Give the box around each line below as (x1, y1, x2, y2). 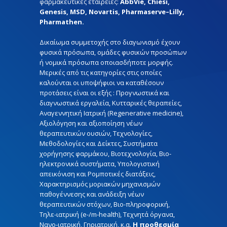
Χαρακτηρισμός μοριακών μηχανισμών (40, 179, 160, 188)
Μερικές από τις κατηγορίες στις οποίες (40, 67, 162, 77)
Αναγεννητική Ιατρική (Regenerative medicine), (40, 108, 183, 118)
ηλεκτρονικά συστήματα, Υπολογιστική (40, 159, 160, 168)
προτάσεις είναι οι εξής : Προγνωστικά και (40, 88, 169, 97)
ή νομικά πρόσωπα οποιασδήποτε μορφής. (40, 57, 173, 67)
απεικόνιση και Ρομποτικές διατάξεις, (40, 169, 156, 178)
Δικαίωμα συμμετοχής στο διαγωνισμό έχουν (40, 37, 180, 47)
